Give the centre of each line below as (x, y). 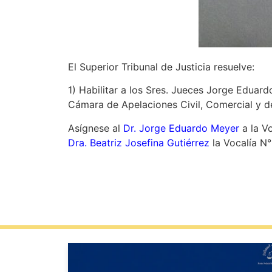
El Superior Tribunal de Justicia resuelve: (161, 67)
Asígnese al (96, 128)
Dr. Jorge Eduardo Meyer (181, 128)
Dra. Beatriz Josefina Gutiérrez (140, 142)
